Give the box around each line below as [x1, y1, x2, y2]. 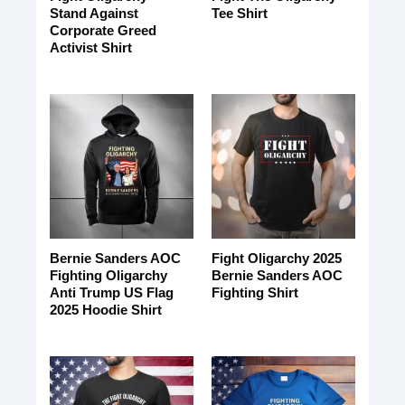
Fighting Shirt [211, 285, 298, 301]
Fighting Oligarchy [49, 268, 167, 284]
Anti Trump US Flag [49, 285, 174, 301]
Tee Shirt [211, 5, 268, 22]
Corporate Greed [49, 23, 156, 39]
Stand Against [49, 5, 138, 22]
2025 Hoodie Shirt [49, 302, 162, 318]
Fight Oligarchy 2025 [211, 250, 342, 267]
